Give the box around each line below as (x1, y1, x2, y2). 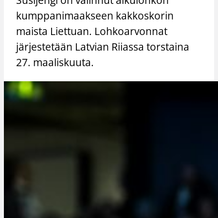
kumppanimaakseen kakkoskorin (16, 8, 174, 22)
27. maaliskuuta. (16, 55, 94, 69)
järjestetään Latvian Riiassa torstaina (16, 39, 190, 54)
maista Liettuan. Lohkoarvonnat (16, 24, 168, 38)
